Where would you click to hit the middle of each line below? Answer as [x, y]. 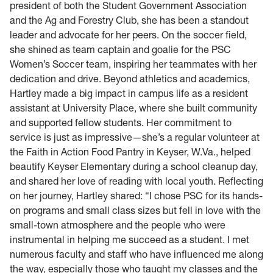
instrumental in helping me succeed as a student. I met [129, 239]
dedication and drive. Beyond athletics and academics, [130, 78]
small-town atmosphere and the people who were [118, 225]
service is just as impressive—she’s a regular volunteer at [135, 137]
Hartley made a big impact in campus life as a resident [129, 93]
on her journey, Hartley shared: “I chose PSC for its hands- [136, 195]
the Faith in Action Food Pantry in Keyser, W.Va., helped [130, 151]
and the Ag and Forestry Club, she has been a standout [129, 20]
